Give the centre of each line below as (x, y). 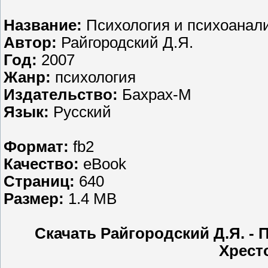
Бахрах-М (157, 95)
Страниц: (41, 182)
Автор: (32, 43)
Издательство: (63, 95)
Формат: (38, 147)
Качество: (43, 164)
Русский (82, 112)
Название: (45, 25)
